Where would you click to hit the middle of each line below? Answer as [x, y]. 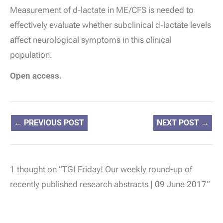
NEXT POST [179, 123]
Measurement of [41, 10]
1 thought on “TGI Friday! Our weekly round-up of [101, 169]
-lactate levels [186, 25]
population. [31, 55]
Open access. [36, 75]
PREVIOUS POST [53, 123]
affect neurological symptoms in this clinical [91, 40]
